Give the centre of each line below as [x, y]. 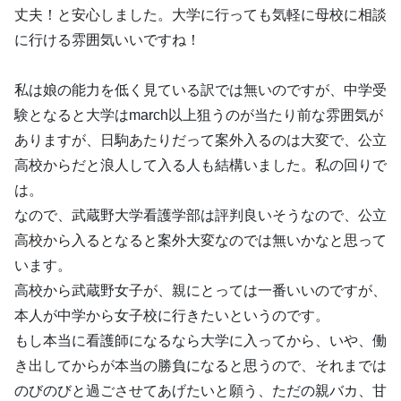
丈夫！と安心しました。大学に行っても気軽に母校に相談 [200, 15]
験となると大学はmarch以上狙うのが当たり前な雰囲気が [199, 115]
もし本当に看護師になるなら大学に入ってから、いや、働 [200, 341]
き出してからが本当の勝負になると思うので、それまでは [200, 366]
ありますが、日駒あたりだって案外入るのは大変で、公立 [200, 140]
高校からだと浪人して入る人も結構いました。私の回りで [200, 165]
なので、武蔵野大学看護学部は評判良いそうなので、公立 [200, 215]
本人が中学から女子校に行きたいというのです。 [172, 316]
